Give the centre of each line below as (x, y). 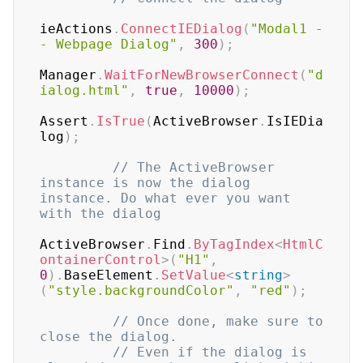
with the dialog (100, 214)
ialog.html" (84, 90)
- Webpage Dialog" (109, 44)
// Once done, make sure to (218, 321)
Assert (64, 121)
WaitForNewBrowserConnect (202, 75)
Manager (68, 75)
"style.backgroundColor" (141, 290)
